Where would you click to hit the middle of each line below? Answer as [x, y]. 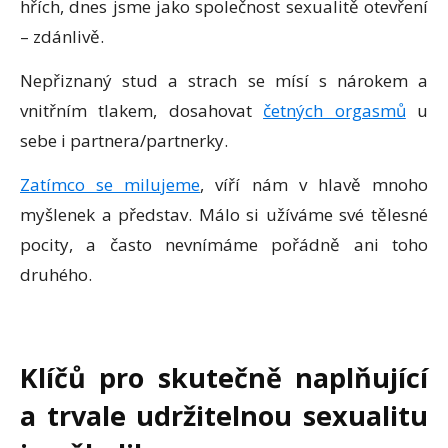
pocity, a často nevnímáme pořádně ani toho [224, 244]
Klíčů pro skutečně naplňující [224, 377]
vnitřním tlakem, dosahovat [142, 110]
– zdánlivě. [62, 36]
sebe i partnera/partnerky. [124, 140]
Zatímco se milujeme [110, 184]
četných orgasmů [334, 110]
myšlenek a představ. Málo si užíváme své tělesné [224, 214]
